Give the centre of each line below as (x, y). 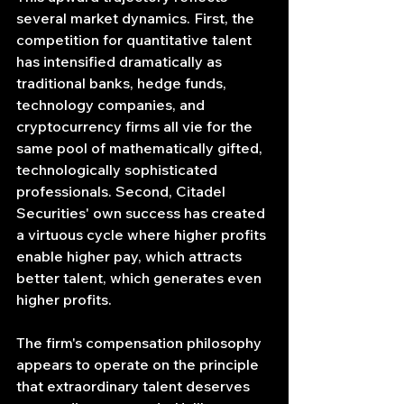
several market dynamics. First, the (137, 18)
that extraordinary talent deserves (135, 386)
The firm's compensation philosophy (141, 343)
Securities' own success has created (142, 213)
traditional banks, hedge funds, (123, 83)
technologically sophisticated (119, 170)
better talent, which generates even (141, 278)
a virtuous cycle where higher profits (143, 235)
